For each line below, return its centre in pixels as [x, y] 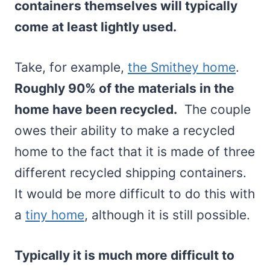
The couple [214, 109]
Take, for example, [71, 67]
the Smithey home [182, 67]
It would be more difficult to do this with [135, 193]
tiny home [55, 215]
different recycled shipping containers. [130, 172]
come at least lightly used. [96, 27]
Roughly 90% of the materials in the [124, 88]
